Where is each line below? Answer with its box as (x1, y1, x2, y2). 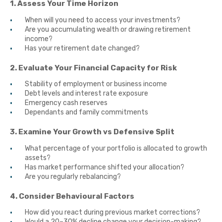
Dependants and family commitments (25, 108, 148, 117)
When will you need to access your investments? (25, 15, 180, 24)
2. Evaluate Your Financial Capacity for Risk (10, 63, 177, 72)
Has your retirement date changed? (25, 44, 140, 53)
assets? (25, 153, 51, 162)
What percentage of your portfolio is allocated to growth (25, 144, 207, 153)
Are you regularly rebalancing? (25, 172, 121, 181)
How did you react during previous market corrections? (25, 208, 200, 217)
